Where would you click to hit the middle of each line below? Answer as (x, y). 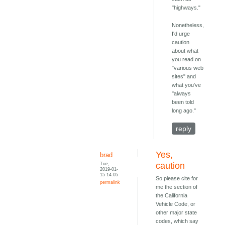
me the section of (177, 187)
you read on (187, 60)
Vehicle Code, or (176, 204)
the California (172, 196)
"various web (188, 68)
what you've (187, 85)
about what (185, 51)
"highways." (186, 8)
